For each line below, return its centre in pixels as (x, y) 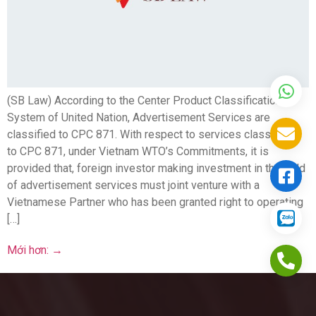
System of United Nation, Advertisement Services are (139, 117)
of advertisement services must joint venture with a (133, 185)
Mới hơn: (29, 250)
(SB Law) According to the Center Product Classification (144, 100)
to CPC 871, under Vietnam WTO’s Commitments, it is (138, 151)
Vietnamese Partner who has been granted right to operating (155, 202)
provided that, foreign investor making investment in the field (156, 168)
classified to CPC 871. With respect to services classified (150, 134)
